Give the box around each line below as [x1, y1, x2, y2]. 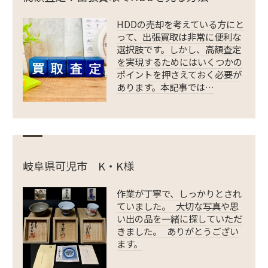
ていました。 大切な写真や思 [116, 199, 239, 212]
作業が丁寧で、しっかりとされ [116, 186, 242, 200]
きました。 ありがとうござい [116, 224, 239, 237]
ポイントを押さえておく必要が [116, 67, 242, 81]
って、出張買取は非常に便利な [116, 29, 241, 43]
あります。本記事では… [116, 80, 214, 93]
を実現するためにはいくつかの [116, 54, 242, 68]
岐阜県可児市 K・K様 [22, 158, 134, 174]
